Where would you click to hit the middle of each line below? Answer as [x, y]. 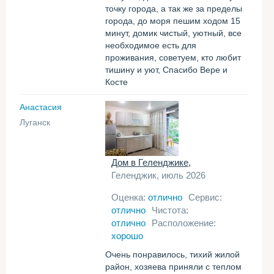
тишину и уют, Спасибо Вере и [166, 70]
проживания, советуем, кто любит [173, 57]
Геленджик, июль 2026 [158, 175]
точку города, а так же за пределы [174, 9]
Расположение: [184, 223]
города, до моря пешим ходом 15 [173, 21]
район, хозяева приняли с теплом [173, 267]
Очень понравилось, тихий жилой [172, 254]
